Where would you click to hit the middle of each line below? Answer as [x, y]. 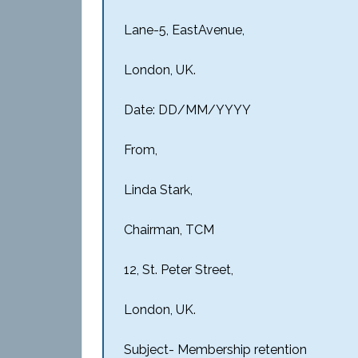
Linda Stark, [158, 190]
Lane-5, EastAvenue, [184, 30]
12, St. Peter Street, [179, 270]
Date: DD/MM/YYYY [187, 110]
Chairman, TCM [169, 230]
